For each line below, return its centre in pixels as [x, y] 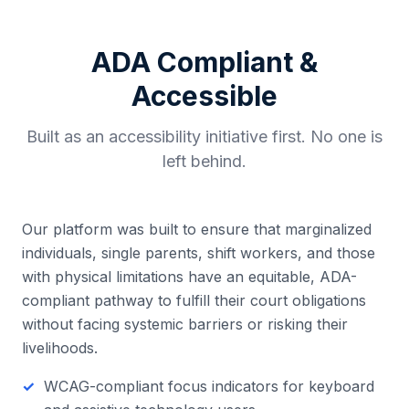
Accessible [204, 96]
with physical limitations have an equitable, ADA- [189, 277]
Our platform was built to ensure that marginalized [197, 229]
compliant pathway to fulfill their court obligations [194, 300]
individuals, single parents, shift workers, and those [199, 253]
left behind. [204, 161]
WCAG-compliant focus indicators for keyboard [209, 386]
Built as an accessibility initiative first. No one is [204, 136]
